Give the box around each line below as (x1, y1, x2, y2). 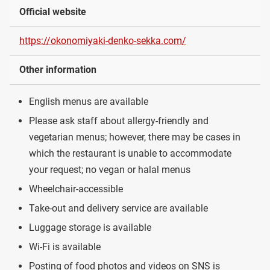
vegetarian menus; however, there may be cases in (29, 131, 240, 143)
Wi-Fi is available (29, 241, 101, 253)
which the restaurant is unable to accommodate (29, 148, 231, 160)
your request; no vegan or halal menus (29, 164, 190, 176)
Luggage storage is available (29, 222, 151, 234)
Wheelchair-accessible (29, 183, 123, 195)
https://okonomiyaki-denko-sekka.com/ (19, 35, 186, 47)
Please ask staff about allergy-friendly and (29, 115, 209, 127)
